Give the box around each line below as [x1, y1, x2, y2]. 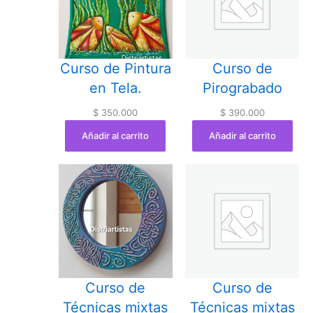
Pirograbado [202, 80, 282, 97]
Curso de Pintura [59, 60, 171, 78]
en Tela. [89, 80, 142, 97]
